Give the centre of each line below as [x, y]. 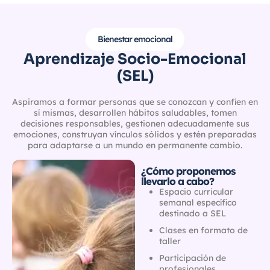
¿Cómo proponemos [188, 171]
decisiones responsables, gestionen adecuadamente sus [135, 123]
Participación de [193, 258]
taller [170, 241]
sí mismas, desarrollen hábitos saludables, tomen [135, 112]
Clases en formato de [203, 230]
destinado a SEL [193, 213]
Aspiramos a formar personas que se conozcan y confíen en [135, 102]
